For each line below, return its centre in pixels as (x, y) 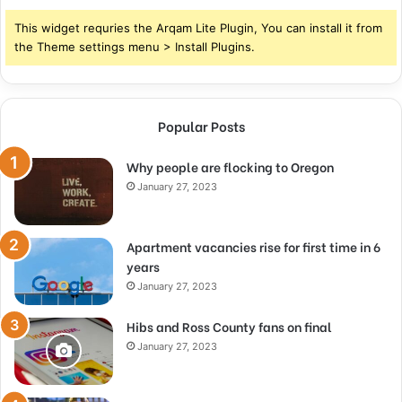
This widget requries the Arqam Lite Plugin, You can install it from (198, 27)
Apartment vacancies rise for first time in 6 (253, 246)
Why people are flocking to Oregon (230, 166)
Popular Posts (201, 125)
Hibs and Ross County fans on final (229, 326)
